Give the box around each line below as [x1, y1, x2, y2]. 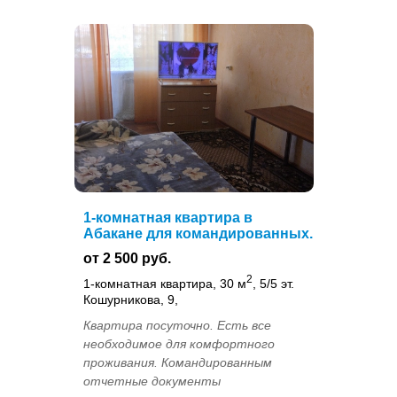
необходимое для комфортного [83, 336, 275, 351]
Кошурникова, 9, [83, 292, 178, 307]
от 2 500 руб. [83, 251, 171, 267]
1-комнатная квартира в [83, 210, 253, 226]
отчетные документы [83, 373, 221, 388]
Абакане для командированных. [83, 226, 313, 242]
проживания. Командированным [83, 354, 272, 370]
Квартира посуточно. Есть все [83, 317, 271, 332]
